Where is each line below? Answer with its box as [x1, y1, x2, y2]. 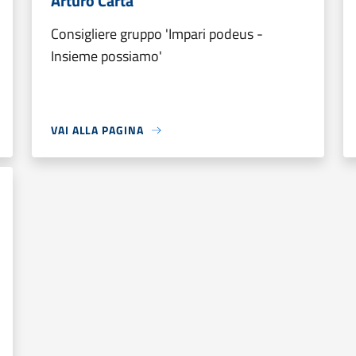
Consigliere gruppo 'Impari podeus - [51, 23, 263, 44]
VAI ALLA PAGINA [51, 122, 144, 138]
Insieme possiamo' [51, 45, 162, 67]
